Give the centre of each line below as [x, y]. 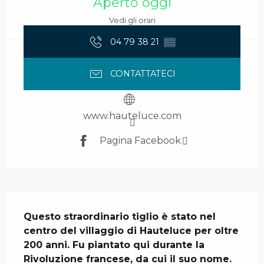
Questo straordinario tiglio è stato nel [120, 216]
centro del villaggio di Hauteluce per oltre [131, 230]
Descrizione [40, 200]
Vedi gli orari [132, 21]
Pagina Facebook [140, 141]
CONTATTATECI [143, 74]
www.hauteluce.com [132, 115]
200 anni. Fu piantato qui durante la [114, 245]
